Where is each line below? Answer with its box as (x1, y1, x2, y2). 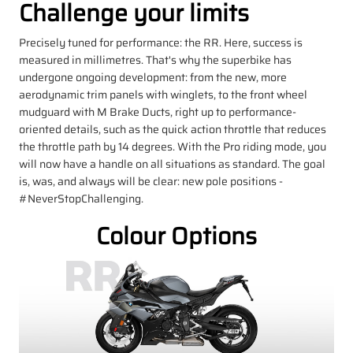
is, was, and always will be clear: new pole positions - (19, 172, 283, 190)
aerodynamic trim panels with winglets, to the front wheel (19, 85, 307, 103)
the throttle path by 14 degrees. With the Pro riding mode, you (19, 137, 326, 155)
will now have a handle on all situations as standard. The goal (19, 154, 325, 173)
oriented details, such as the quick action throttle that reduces (19, 120, 326, 138)
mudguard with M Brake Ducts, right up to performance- (19, 102, 296, 121)
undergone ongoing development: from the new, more (19, 68, 287, 86)
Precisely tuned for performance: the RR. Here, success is (19, 33, 303, 51)
